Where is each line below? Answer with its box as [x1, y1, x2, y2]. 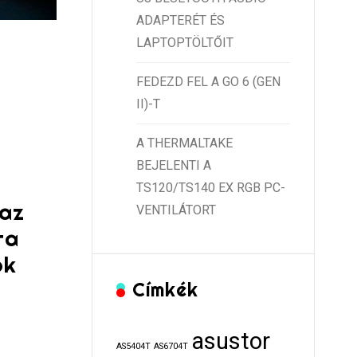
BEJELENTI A [135, 158, 211, 173]
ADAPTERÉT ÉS [135, 13, 225, 28]
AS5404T [116, 341, 151, 351]
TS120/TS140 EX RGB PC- [135, 180, 285, 195]
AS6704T [153, 341, 188, 351]
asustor [190, 328, 270, 355]
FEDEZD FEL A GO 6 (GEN [135, 74, 280, 89]
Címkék [131, 277, 198, 301]
